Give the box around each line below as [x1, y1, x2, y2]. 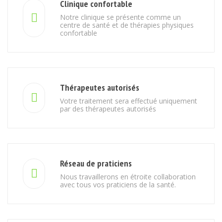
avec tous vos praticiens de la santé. [60, 179, 176, 189]
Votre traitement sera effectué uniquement [60, 96, 197, 106]
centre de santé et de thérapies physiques [60, 20, 194, 30]
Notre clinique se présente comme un [60, 12, 181, 22]
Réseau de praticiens [60, 157, 132, 169]
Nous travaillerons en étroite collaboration [60, 171, 196, 181]
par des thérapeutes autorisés [60, 104, 156, 113]
